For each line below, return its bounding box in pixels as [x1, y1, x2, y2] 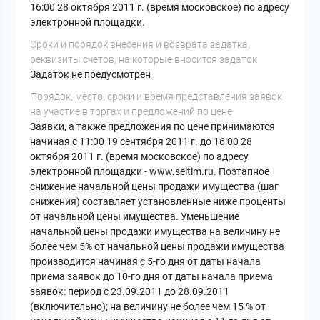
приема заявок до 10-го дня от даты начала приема [30, 271, 274, 283]
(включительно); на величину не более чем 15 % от [30, 301, 266, 313]
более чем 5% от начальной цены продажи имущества [30, 241, 285, 253]
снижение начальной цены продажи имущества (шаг [30, 181, 279, 193]
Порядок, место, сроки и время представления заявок [30, 91, 283, 103]
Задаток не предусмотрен [30, 69, 151, 81]
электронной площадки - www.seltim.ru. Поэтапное [30, 166, 270, 178]
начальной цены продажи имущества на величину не [30, 226, 281, 238]
